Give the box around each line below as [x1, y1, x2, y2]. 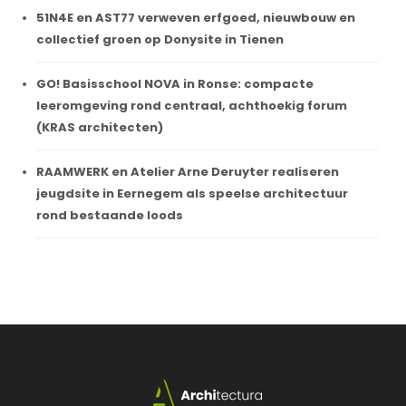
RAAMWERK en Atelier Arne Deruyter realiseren [36, 162, 339, 180]
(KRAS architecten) [36, 118, 163, 136]
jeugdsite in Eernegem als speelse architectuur [36, 184, 348, 202]
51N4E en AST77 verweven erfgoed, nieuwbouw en [36, 8, 355, 26]
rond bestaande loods [36, 206, 183, 224]
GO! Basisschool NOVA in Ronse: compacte [36, 74, 314, 92]
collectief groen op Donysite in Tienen [36, 30, 284, 48]
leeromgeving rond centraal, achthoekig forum [36, 96, 347, 114]
